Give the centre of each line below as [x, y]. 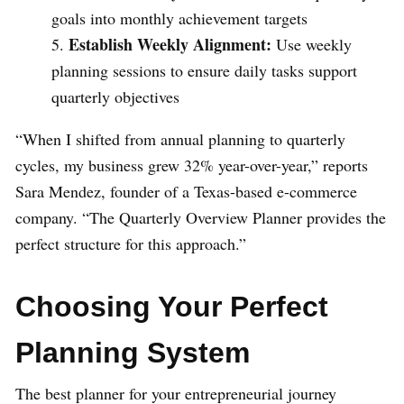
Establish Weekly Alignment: [170, 45]
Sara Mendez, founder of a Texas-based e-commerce [186, 192]
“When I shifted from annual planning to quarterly [180, 139]
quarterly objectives [115, 97]
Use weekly [312, 45]
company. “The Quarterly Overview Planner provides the [201, 218]
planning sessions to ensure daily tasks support [204, 71]
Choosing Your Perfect [172, 307]
